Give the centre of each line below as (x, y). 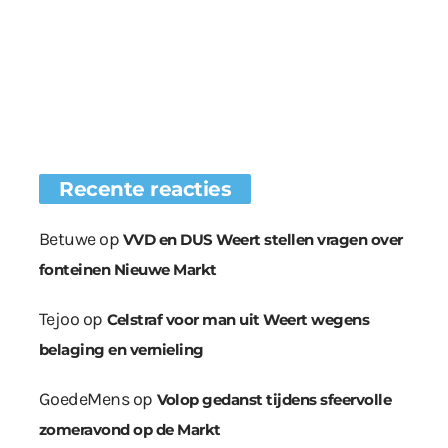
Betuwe (67, 238)
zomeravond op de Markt (130, 429)
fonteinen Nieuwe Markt (128, 269)
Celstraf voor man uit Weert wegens (238, 319)
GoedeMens (84, 398)
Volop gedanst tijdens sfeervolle (274, 399)
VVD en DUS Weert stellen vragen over (263, 239)
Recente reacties (145, 188)
